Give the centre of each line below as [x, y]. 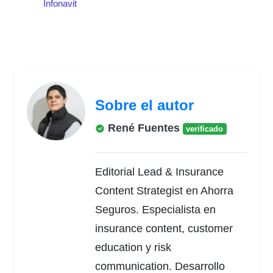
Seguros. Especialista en [155, 209]
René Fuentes [142, 128]
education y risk [133, 247]
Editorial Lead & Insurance [159, 172]
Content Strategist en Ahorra [164, 190]
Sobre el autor [144, 105]
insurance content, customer [164, 228]
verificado [205, 129]
